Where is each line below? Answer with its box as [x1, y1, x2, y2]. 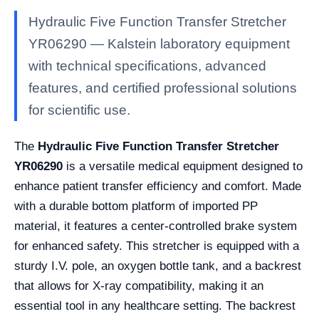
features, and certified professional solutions [28, 80, 297, 95]
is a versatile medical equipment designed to [63, 159, 303, 173]
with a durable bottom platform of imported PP [14, 199, 258, 213]
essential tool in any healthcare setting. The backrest [14, 299, 296, 313]
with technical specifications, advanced [28, 58, 266, 73]
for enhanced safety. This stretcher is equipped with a [14, 239, 299, 253]
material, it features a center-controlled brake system [14, 219, 297, 233]
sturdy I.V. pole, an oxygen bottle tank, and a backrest [14, 259, 301, 273]
